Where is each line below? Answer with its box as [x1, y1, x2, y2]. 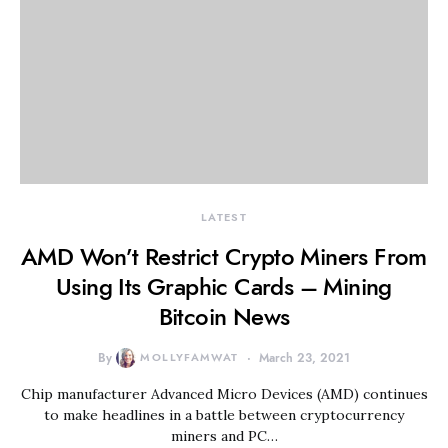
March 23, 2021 [258, 350, 350, 366]
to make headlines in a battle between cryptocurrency [44, 406, 404, 424]
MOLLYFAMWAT [140, 350, 239, 365]
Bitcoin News [158, 300, 290, 333]
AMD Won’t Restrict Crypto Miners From [21, 240, 427, 273]
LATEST [200, 210, 248, 225]
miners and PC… [170, 427, 278, 445]
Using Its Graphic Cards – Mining [56, 270, 392, 303]
